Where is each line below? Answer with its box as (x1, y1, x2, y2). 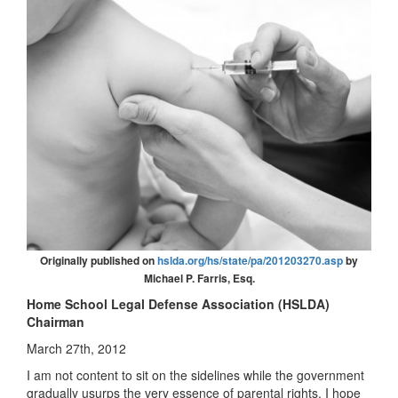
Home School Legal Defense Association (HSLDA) (27, 294, 330, 313)
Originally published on (40, 251, 157, 268)
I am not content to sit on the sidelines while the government (27, 365, 364, 384)
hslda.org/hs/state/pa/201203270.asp (157, 251, 343, 268)
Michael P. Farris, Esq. (143, 269, 255, 286)
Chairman (27, 312, 84, 330)
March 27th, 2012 (27, 338, 126, 357)
